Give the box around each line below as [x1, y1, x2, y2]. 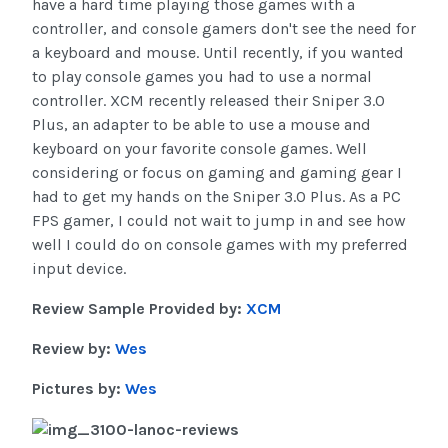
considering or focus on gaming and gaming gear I [32, 163, 402, 183]
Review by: [32, 339, 115, 359]
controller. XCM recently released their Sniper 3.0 [32, 91, 385, 111]
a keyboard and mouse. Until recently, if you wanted [32, 43, 404, 63]
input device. [32, 259, 126, 279]
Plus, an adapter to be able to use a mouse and [32, 115, 371, 135]
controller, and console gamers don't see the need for [32, 19, 416, 39]
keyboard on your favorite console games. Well [32, 139, 367, 159]
